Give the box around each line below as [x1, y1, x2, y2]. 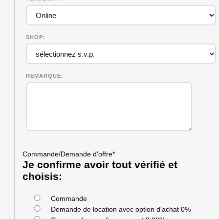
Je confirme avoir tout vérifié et [22, 159, 177, 171]
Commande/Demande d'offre [22, 150, 112, 158]
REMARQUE [26, 73, 61, 79]
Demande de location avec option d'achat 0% [51, 205, 191, 214]
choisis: [22, 171, 62, 182]
